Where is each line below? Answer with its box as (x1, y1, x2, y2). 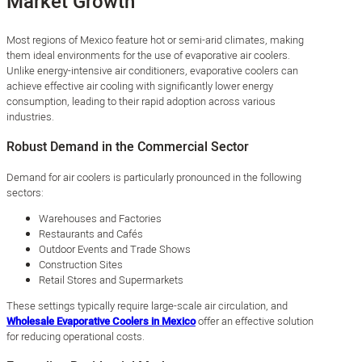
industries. (6, 108, 54, 124)
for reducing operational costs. (6, 328, 145, 344)
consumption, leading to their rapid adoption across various (6, 93, 276, 109)
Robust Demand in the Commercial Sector (6, 137, 249, 157)
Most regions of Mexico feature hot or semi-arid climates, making (6, 32, 304, 48)
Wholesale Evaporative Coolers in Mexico (6, 313, 196, 329)
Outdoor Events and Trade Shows (39, 241, 191, 257)
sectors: (6, 184, 44, 200)
